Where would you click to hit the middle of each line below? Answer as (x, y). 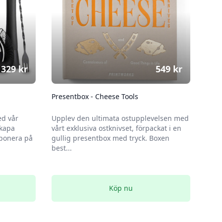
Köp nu (121, 188)
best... (62, 148)
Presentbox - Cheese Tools (95, 96)
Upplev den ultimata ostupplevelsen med (120, 118)
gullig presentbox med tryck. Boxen (111, 138)
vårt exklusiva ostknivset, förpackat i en (116, 128)
